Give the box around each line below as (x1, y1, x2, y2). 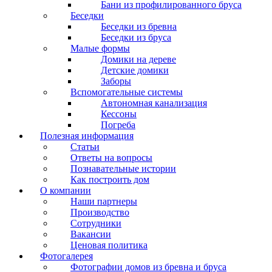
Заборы (101, 75, 131, 86)
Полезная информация (40, 130, 134, 141)
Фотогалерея (40, 250, 93, 261)
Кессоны (101, 108, 137, 119)
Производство (70, 206, 129, 217)
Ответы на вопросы (70, 152, 152, 163)
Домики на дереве (101, 53, 176, 64)
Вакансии (70, 228, 111, 239)
